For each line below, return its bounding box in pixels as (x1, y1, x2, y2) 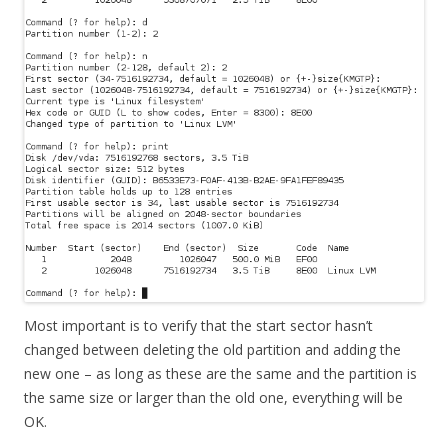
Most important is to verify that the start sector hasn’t (24, 315, 373, 335)
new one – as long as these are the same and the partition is (24, 363, 417, 383)
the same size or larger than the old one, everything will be (24, 387, 403, 407)
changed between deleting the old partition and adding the (24, 339, 401, 359)
